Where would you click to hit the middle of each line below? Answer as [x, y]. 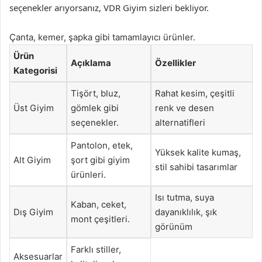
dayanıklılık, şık [186, 212]
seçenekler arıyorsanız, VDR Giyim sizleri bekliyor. [109, 8]
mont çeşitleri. [100, 219]
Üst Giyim [34, 108]
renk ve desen [185, 108]
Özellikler [175, 63]
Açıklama [91, 63]
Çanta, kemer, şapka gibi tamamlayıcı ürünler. [102, 37]
